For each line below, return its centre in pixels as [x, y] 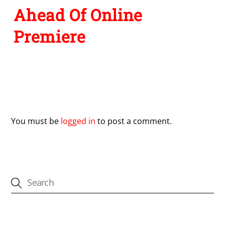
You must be [36, 121]
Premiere [50, 36]
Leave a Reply [48, 96]
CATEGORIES [38, 216]
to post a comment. [134, 121]
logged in [78, 121]
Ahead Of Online [78, 15]
